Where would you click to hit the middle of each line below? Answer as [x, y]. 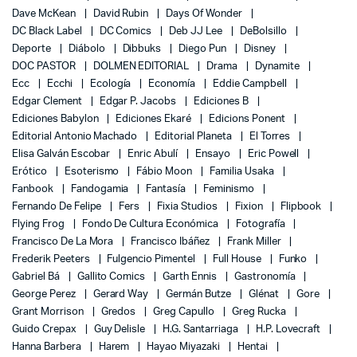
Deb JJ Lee [197, 32]
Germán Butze [200, 295]
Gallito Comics [112, 277]
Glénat [265, 295]
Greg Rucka [260, 312]
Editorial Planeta [194, 137]
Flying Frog [39, 225]
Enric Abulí [154, 155]
